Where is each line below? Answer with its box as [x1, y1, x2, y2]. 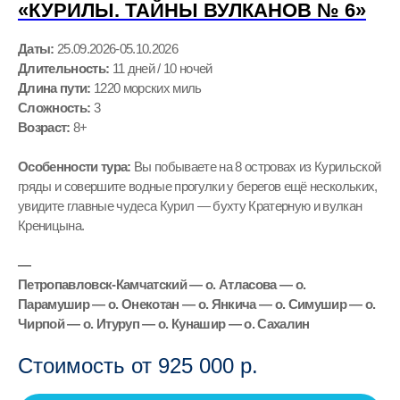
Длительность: [18, 60, 112, 76]
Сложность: [18, 99, 91, 115]
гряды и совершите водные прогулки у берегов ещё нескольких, [18, 178, 378, 194]
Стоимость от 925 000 [18, 353, 234, 378]
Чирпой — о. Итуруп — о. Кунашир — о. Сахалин [18, 315, 310, 331]
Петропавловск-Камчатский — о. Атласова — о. [18, 276, 306, 292]
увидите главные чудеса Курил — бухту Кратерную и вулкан [18, 197, 362, 213]
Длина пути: [18, 79, 91, 96]
